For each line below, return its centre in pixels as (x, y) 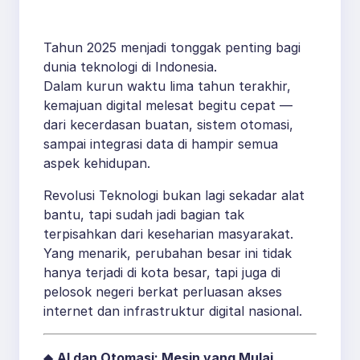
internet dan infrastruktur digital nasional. (173, 311)
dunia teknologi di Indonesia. (130, 67)
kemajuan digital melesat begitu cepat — (168, 106)
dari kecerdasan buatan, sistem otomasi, (168, 125)
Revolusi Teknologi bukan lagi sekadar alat (174, 196)
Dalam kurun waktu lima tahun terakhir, (167, 86)
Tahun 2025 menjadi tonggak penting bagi (172, 48)
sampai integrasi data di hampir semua (161, 144)
